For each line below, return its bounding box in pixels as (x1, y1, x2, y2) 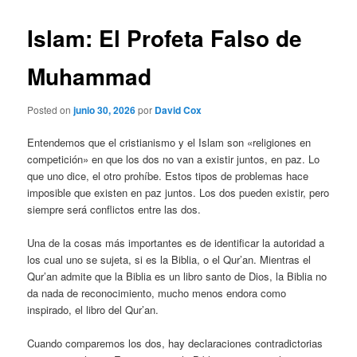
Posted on (27, 102, 74, 116)
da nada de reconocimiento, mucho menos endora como (27, 285, 287, 301)
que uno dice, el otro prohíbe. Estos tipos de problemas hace (27, 168, 309, 183)
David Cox (155, 102, 202, 117)
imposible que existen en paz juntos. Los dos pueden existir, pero (27, 185, 330, 200)
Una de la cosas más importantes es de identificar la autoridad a (27, 235, 325, 251)
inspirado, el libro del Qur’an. (27, 302, 159, 318)
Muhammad (27, 60, 152, 93)
